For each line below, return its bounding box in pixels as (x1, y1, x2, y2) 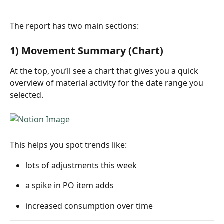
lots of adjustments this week (25, 159, 137, 171)
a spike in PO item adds (25, 180, 114, 191)
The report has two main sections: (10, 20, 139, 32)
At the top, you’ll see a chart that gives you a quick (10, 65, 200, 77)
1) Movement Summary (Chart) (10, 44, 163, 58)
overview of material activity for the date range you (10, 77, 205, 89)
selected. (10, 89, 43, 101)
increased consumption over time (25, 200, 155, 211)
